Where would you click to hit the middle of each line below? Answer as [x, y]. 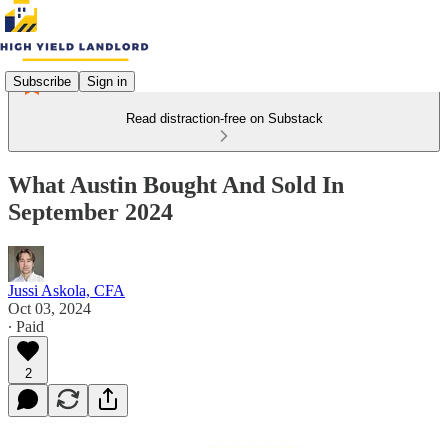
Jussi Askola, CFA [66, 290]
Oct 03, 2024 [49, 308]
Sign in [107, 81]
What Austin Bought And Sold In [176, 184]
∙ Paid [26, 326]
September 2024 [90, 211]
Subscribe [42, 81]
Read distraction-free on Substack [224, 118]
